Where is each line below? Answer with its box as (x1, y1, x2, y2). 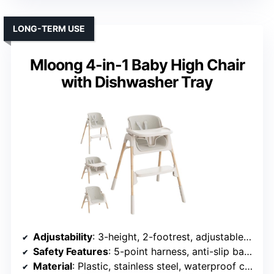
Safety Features (33, 245, 108, 258)
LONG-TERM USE (13, 23, 85, 34)
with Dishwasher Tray (61, 73, 213, 92)
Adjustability (33, 231, 92, 243)
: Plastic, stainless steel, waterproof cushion (72, 260, 245, 273)
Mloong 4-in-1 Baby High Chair (29, 56, 245, 75)
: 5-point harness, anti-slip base (108, 245, 244, 258)
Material (33, 260, 72, 273)
